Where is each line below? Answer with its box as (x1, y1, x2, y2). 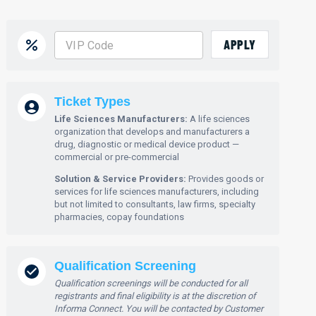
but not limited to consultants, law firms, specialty (54, 199, 256, 209)
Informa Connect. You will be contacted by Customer (54, 303, 264, 314)
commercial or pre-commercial (54, 152, 180, 162)
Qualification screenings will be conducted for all (54, 278, 248, 288)
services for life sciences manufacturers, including (54, 186, 260, 197)
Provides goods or (186, 174, 265, 184)
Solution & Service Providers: (54, 174, 187, 184)
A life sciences (188, 114, 250, 124)
